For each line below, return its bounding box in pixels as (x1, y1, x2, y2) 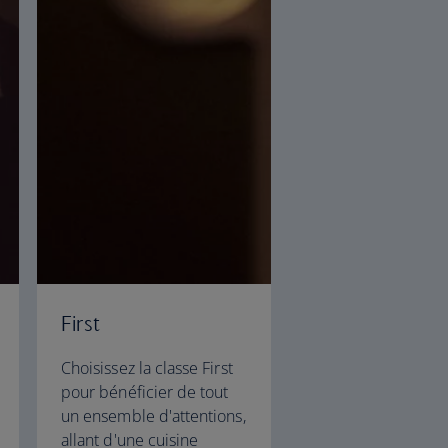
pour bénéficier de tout (61, 381, 229, 403)
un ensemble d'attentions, (61, 405, 246, 427)
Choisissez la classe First (61, 357, 233, 379)
